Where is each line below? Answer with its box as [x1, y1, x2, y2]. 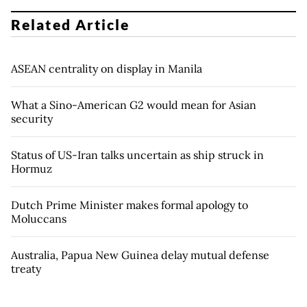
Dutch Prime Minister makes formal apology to [11, 197, 248, 212]
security [11, 111, 53, 125]
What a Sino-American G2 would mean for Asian [11, 97, 256, 112]
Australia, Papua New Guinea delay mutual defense [11, 247, 269, 262]
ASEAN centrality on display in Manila [11, 61, 202, 75]
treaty [11, 261, 41, 275]
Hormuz [11, 161, 52, 175]
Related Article [11, 15, 130, 33]
